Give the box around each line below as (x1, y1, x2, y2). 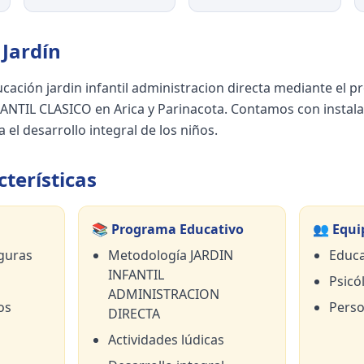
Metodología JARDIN (108, 246, 234, 264)
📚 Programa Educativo (92, 220, 245, 238)
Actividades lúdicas (108, 331, 225, 349)
